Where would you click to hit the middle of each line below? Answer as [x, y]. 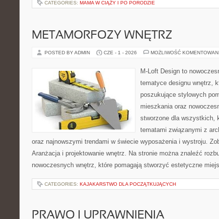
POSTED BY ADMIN [68, 53]
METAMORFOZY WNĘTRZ [102, 36]
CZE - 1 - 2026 [120, 53]
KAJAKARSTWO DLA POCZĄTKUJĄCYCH [128, 184]
